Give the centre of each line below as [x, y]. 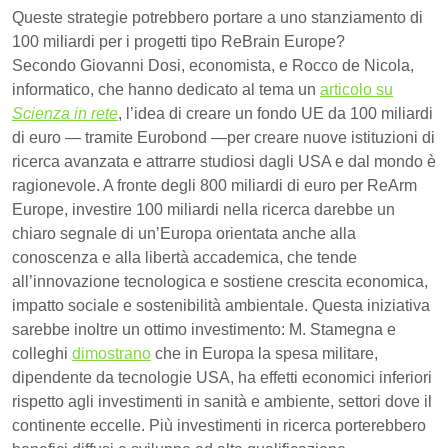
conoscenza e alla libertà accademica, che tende [184, 257]
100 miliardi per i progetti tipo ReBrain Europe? [178, 41]
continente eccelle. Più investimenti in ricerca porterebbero [219, 425]
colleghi [42, 353]
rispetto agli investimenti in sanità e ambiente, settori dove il [222, 401]
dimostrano [111, 353]
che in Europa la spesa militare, [264, 353]
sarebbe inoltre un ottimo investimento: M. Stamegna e [204, 329]
